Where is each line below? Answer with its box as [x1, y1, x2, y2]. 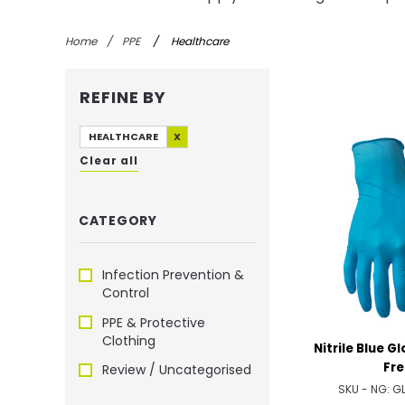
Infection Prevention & [102, 266, 244, 285]
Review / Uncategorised [102, 361, 251, 380]
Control [102, 284, 149, 303]
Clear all [80, 153, 139, 169]
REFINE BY [80, 86, 167, 109]
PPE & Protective [102, 313, 205, 332]
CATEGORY [79, 212, 157, 231]
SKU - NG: [338, 381, 393, 397]
